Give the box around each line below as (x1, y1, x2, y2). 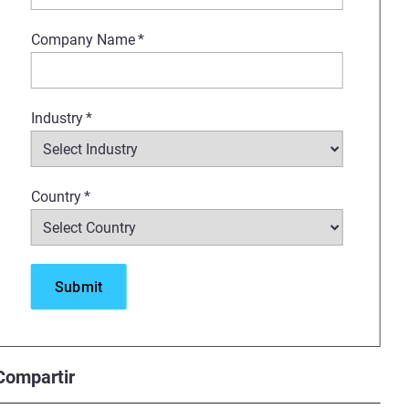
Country (30, 188, 81, 205)
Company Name (30, 31, 135, 48)
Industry (30, 110, 83, 127)
